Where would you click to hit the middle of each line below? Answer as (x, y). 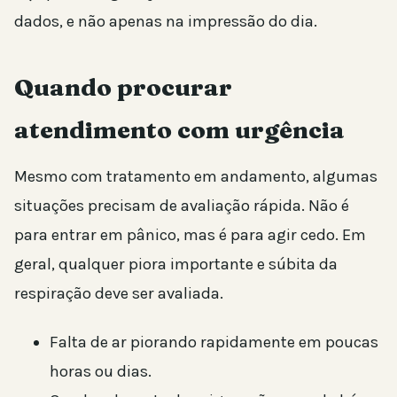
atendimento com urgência (179, 129)
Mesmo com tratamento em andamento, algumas (196, 176)
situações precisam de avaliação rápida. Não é (182, 205)
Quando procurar (123, 87)
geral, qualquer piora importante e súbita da (176, 264)
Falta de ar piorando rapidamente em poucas (214, 342)
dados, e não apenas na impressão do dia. (166, 21)
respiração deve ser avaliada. (119, 293)
